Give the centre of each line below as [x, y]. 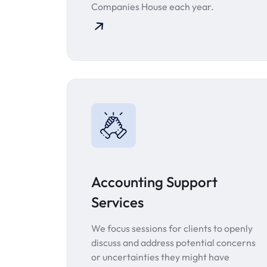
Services [117, 202]
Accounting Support [154, 182]
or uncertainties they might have [160, 257]
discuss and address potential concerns [173, 243]
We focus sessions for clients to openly [172, 229]
